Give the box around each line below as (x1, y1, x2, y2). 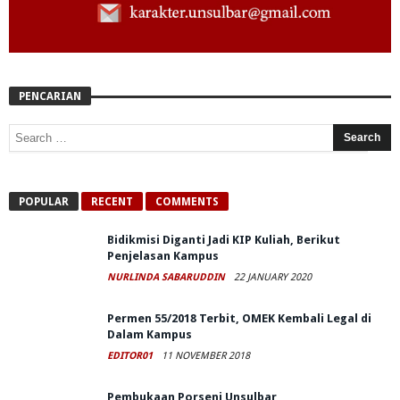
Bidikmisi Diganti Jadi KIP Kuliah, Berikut (107, 233, 340, 247)
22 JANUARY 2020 (234, 271, 312, 284)
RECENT (91, 196, 133, 209)
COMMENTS (155, 196, 219, 209)
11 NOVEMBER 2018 (162, 350, 250, 362)
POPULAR (19, 196, 69, 209)
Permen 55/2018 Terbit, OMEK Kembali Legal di (107, 312, 371, 326)
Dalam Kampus (107, 328, 192, 342)
